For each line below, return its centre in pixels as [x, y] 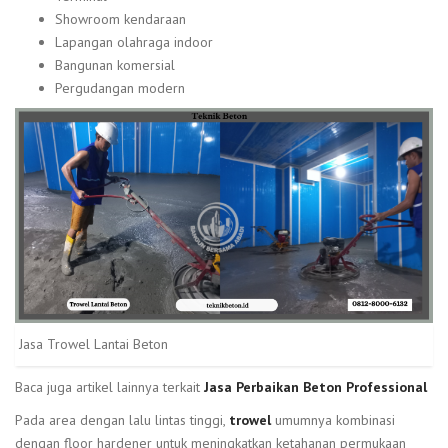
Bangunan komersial [115, 64]
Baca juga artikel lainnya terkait [109, 387]
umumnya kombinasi [333, 420]
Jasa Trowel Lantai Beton [93, 344]
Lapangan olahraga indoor [134, 41]
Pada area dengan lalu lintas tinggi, [122, 420]
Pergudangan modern [120, 87]
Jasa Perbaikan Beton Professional [315, 387]
